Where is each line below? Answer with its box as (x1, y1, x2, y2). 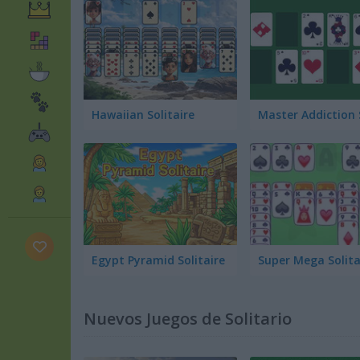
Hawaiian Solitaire (92, 106, 194, 122)
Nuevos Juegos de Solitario (84, 307, 292, 329)
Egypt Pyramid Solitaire (92, 252, 225, 268)
